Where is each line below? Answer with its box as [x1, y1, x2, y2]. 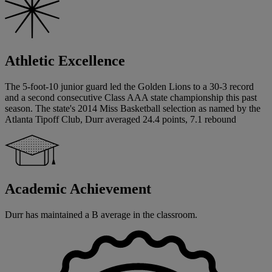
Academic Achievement [5, 181, 151, 197]
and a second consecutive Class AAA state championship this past [5, 92, 257, 103]
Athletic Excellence [5, 53, 125, 69]
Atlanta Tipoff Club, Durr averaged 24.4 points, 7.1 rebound [5, 114, 236, 125]
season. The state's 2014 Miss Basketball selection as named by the [5, 103, 260, 114]
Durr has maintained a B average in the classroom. [5, 209, 197, 220]
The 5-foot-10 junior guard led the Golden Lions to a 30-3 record [5, 81, 254, 92]
